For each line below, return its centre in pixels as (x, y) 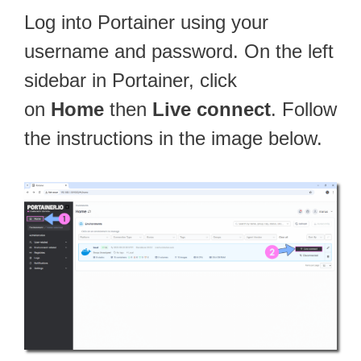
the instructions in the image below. (173, 139)
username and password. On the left (179, 52)
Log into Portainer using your (146, 23)
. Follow (304, 110)
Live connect (212, 110)
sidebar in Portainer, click (131, 81)
